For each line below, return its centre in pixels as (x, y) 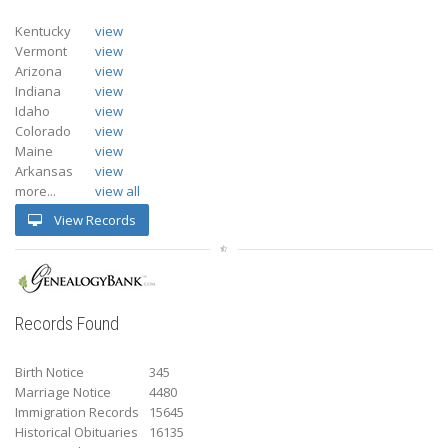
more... (35, 190)
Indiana (38, 90)
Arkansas (44, 170)
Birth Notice (49, 371)
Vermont (41, 50)
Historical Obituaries (76, 431)
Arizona (38, 70)
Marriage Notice (63, 391)
